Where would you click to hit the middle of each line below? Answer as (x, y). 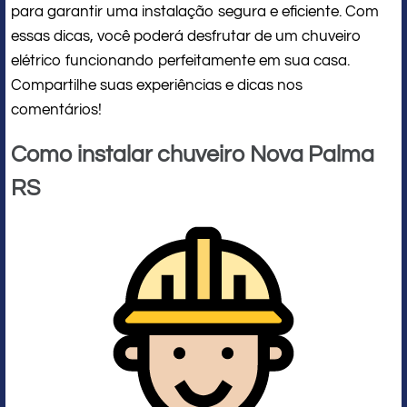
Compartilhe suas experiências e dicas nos (157, 85)
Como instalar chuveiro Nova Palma (193, 154)
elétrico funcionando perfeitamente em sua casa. (180, 60)
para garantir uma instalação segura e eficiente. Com (195, 11)
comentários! (56, 109)
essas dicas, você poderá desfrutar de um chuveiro (186, 36)
